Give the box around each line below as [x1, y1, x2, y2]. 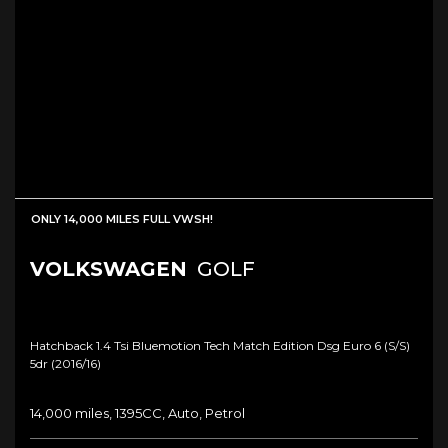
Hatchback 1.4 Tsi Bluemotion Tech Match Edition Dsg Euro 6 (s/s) [30, 337, 410, 353]
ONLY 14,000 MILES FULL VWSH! [31, 211, 213, 226]
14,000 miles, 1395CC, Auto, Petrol [30, 404, 245, 421]
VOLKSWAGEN [30, 256, 187, 281]
